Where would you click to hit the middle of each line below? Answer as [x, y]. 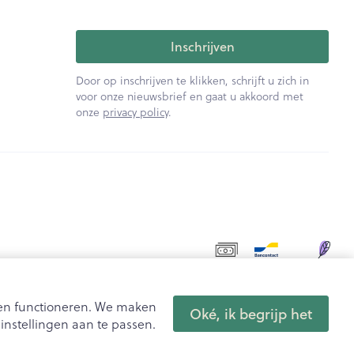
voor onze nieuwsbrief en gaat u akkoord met [190, 96]
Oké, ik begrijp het [251, 314]
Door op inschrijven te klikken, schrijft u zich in [193, 80]
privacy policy [136, 111]
